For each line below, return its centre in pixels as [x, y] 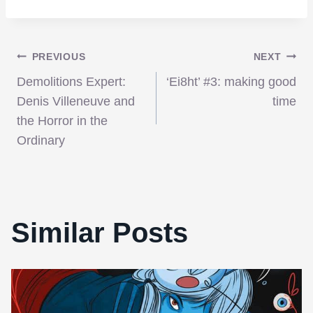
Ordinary [41, 140]
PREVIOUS [59, 56]
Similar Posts [100, 232]
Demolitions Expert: [71, 81]
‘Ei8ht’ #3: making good [231, 81]
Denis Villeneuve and [76, 101]
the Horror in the [62, 121]
